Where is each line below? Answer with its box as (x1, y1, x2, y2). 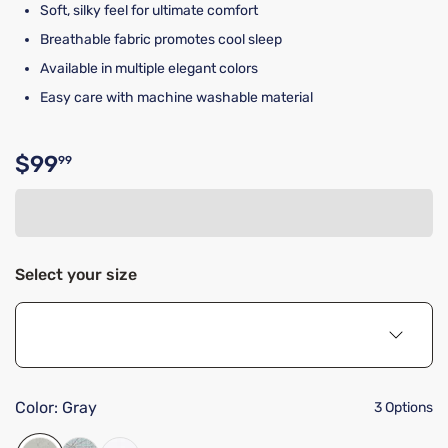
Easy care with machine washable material (40, 89, 313, 106)
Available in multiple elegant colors (40, 60, 258, 77)
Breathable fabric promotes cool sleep (40, 31, 282, 48)
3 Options (374, 399, 433, 416)
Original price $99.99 (15, 162, 241, 190)
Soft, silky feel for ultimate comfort (40, 2, 258, 19)
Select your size (15, 265, 137, 284)
